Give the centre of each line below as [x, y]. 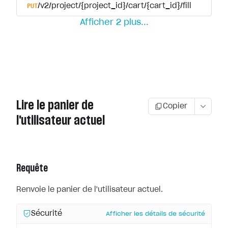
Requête [32, 168]
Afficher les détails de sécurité [155, 214]
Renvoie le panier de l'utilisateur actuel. [90, 190]
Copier [175, 106]
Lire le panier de [55, 105]
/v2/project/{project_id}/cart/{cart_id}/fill [115, 6]
